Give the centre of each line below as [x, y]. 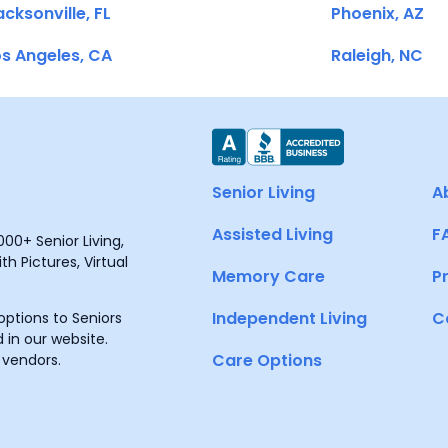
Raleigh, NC [377, 55]
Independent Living [289, 318]
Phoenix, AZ [377, 13]
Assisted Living [272, 234]
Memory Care [268, 276]
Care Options [267, 360]
